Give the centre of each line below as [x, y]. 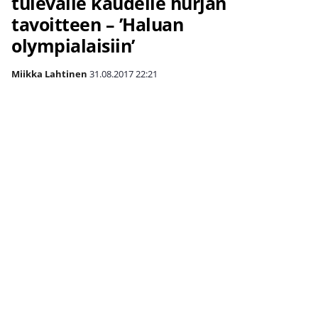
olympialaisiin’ [73, 45]
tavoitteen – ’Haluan [97, 24]
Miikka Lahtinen [49, 74]
